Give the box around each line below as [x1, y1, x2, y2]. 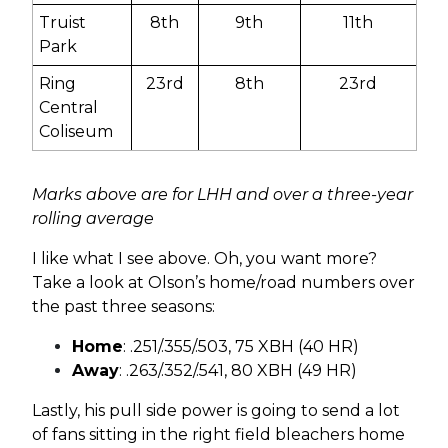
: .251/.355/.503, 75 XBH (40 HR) [122, 336, 359, 356]
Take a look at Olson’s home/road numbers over [31, 272, 415, 292]
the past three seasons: [31, 296, 215, 316]
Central [39, 97, 99, 117]
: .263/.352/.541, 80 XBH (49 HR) [118, 360, 357, 380]
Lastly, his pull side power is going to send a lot [31, 400, 400, 420]
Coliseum [39, 121, 114, 141]
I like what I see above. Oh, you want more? [31, 248, 377, 268]
